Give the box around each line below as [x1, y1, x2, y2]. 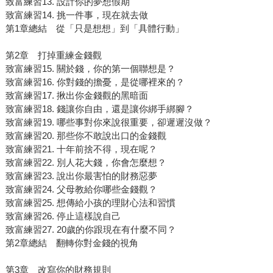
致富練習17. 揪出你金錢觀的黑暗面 [5, 90, 148, 101]
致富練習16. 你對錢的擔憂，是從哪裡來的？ [5, 77, 185, 88]
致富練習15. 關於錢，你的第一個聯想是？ [5, 63, 175, 74]
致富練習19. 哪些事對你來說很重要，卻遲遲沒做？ [5, 117, 212, 128]
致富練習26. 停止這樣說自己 [5, 211, 121, 222]
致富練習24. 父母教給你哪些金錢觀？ [5, 184, 157, 195]
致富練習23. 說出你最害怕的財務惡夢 [5, 171, 157, 182]
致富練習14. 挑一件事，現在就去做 [5, 10, 148, 21]
